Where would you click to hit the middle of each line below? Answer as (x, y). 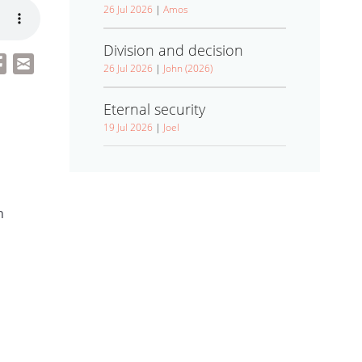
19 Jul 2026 (128, 127)
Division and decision (173, 50)
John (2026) (188, 68)
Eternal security (154, 109)
